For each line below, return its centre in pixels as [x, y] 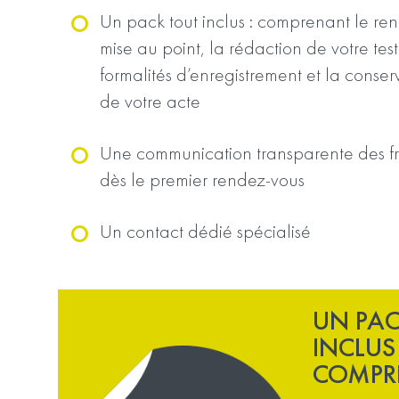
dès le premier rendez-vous [202, 179]
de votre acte [150, 101]
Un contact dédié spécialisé [205, 231]
